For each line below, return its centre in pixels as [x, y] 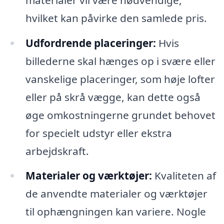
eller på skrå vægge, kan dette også [113, 97]
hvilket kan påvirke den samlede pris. [116, 18]
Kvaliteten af [184, 176]
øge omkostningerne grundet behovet [120, 115]
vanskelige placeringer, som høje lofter [120, 79]
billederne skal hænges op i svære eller [120, 61]
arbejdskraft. [57, 151]
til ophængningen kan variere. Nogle [115, 212]
